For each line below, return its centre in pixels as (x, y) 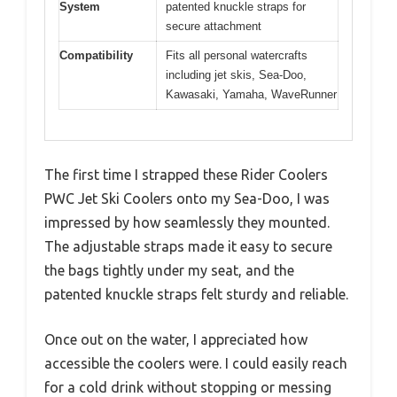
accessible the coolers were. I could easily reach (196, 364)
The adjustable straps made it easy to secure (188, 247)
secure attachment (214, 26)
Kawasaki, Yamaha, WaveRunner (251, 94)
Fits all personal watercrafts (237, 55)
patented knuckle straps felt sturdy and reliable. (196, 295)
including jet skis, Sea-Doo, (236, 74)
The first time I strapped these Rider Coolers (186, 175)
